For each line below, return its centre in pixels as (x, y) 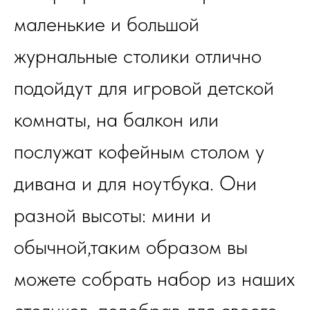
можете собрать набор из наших (154, 279)
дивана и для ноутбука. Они (135, 183)
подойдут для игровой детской (144, 88)
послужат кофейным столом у (139, 151)
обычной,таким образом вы (131, 247)
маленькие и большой (107, 24)
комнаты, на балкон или (116, 119)
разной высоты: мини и (112, 215)
